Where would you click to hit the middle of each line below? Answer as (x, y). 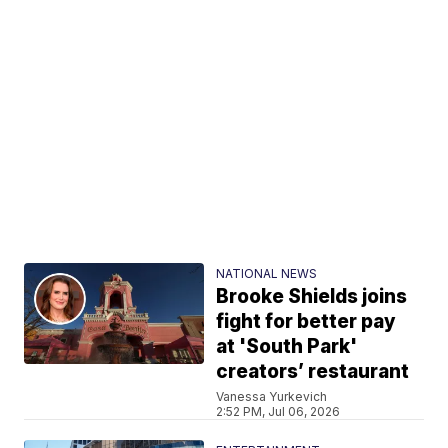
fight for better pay (306, 321)
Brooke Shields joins (312, 296)
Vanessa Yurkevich (272, 396)
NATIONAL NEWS (267, 273)
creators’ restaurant (313, 371)
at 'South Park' (287, 346)
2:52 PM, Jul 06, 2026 (278, 411)
